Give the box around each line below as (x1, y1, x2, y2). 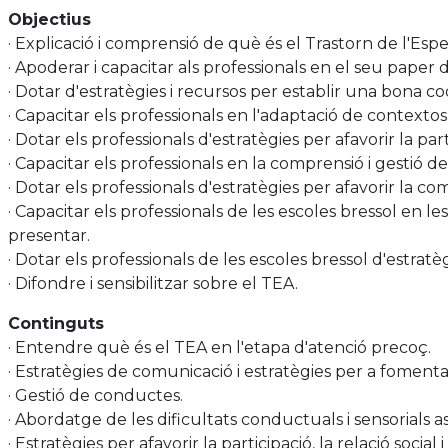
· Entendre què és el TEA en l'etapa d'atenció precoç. (8, 337, 431, 357)
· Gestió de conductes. (8, 385, 183, 405)
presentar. (8, 225, 90, 245)
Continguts (8, 313, 104, 333)
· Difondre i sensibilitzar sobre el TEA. (8, 273, 298, 293)
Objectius (8, 9, 91, 29)
